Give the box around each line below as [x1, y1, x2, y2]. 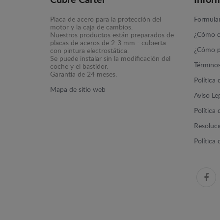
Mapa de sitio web [50, 86, 106, 93]
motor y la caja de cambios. [50, 24, 133, 31]
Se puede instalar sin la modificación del [50, 55, 170, 62]
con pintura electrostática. [50, 48, 129, 55]
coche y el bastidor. [50, 63, 108, 70]
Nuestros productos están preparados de [50, 32, 174, 39]
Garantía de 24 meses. [50, 71, 117, 78]
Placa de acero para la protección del [50, 16, 161, 23]
